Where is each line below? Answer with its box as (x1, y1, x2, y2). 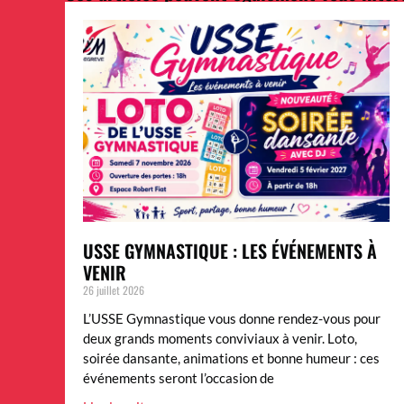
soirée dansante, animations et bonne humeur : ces (83, 350, 380, 367)
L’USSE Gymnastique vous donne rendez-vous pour (83, 310, 381, 327)
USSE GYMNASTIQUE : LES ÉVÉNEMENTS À (83, 237, 377, 265)
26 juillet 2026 (83, 282, 144, 298)
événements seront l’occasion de (83, 370, 274, 387)
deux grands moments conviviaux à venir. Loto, (83, 330, 357, 347)
